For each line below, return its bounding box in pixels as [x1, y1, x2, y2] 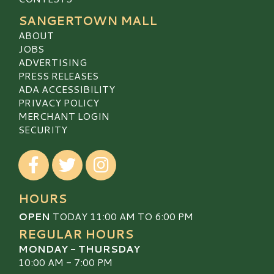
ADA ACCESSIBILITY [18, 82, 115, 96]
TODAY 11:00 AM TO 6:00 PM [50, 209, 193, 223]
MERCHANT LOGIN [18, 109, 109, 123]
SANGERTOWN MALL [18, 12, 157, 29]
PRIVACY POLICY [18, 95, 99, 109]
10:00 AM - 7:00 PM [18, 255, 113, 269]
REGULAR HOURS [18, 226, 133, 242]
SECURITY [18, 122, 67, 136]
